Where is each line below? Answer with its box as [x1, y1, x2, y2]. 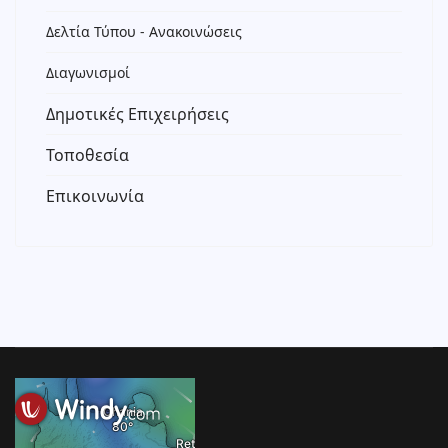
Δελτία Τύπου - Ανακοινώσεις [46, 22, 242, 41]
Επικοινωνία [46, 185, 144, 207]
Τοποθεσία [46, 144, 129, 166]
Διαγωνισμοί [46, 63, 130, 82]
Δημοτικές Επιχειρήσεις [46, 103, 229, 125]
